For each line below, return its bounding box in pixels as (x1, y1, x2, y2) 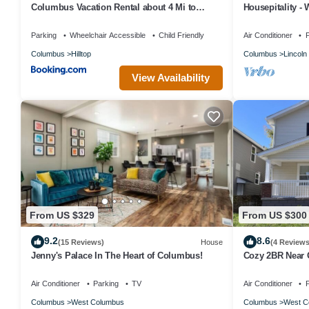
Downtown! (31, 14, 77, 25)
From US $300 (241, 209, 307, 221)
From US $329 (30, 209, 94, 221)
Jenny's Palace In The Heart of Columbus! (31, 250, 203, 261)
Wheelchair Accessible (70, 30, 146, 39)
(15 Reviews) (58, 237, 104, 246)
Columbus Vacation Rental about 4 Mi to (31, 1, 197, 12)
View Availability (132, 72, 210, 84)
